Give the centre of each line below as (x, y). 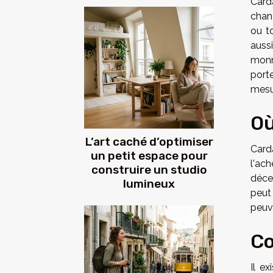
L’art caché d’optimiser (149, 142)
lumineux (149, 184)
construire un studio (149, 170)
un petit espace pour (149, 156)
